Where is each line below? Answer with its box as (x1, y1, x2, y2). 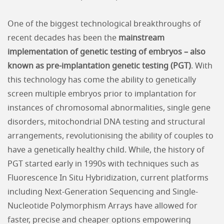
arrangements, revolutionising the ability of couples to (7, 132, 213, 140)
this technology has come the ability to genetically (7, 76, 196, 84)
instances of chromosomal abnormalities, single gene (7, 104, 210, 112)
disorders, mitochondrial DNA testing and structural (7, 118, 205, 126)
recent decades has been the (7, 34, 118, 42)
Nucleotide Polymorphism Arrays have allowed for (7, 202, 197, 210)
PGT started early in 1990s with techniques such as (7, 160, 199, 168)
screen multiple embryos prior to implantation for (7, 90, 196, 98)
